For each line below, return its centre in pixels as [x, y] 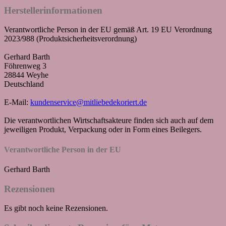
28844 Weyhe [26, 75]
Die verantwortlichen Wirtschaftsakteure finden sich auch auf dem [109, 121]
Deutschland [24, 84]
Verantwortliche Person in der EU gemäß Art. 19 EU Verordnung [108, 30]
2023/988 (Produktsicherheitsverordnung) [70, 39]
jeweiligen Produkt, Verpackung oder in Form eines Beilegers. [103, 130]
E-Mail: [17, 102]
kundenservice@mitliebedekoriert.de [89, 102]
